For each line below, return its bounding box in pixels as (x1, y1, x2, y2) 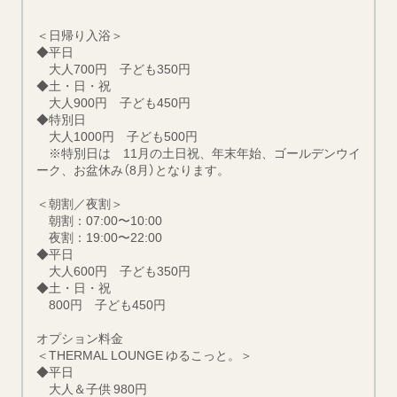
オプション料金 (36, 329, 123, 347)
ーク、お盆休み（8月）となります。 (36, 160, 230, 179)
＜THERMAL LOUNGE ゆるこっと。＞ (36, 346, 253, 364)
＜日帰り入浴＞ (36, 26, 123, 44)
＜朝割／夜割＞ (36, 194, 123, 213)
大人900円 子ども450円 (36, 93, 191, 112)
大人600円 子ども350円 (36, 261, 191, 280)
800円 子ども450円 (36, 295, 166, 314)
